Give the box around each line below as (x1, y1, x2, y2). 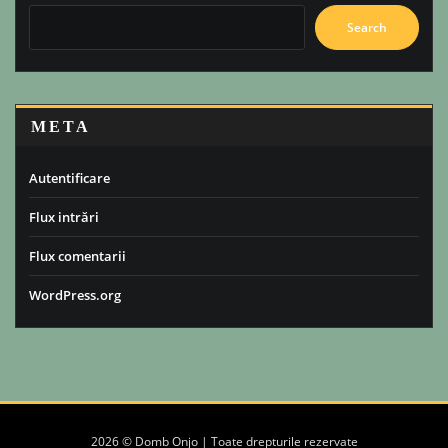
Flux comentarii (29, 247, 126, 266)
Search (347, 18, 387, 36)
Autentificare (29, 168, 110, 187)
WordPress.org (29, 286, 121, 305)
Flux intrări (29, 207, 99, 226)
